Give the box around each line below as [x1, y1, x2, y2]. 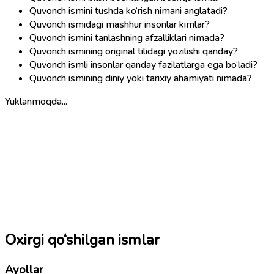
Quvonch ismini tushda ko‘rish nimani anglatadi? [29, 4, 228, 18]
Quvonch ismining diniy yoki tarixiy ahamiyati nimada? [29, 71, 252, 85]
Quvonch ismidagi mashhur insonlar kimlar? [29, 17, 210, 31]
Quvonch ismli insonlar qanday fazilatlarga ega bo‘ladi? [29, 57, 257, 72]
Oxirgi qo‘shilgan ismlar [5, 230, 160, 250]
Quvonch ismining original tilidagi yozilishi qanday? [29, 44, 238, 58]
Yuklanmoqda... [5, 94, 67, 108]
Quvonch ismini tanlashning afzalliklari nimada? [29, 31, 224, 45]
